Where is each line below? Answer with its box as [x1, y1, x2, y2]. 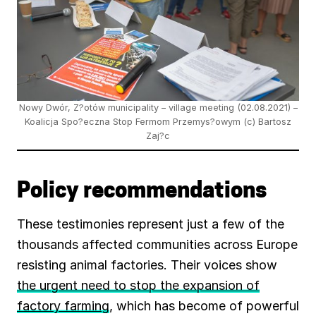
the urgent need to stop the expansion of [17, 278, 260, 293]
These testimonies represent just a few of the [17, 217, 284, 232]
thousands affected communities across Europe [17, 237, 298, 253]
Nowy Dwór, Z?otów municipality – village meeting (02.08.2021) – [18, 102, 298, 114]
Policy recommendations [17, 181, 267, 204]
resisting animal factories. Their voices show [17, 257, 277, 273]
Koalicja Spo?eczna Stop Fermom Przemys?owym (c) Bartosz [25, 116, 291, 128]
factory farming [17, 298, 109, 314]
